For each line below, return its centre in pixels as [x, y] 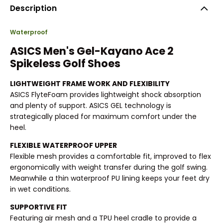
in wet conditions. [40, 189]
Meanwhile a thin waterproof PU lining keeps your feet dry [110, 178]
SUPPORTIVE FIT [39, 207]
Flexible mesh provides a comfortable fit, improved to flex [111, 157]
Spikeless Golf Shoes [65, 63]
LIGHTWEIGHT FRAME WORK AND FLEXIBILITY [90, 84]
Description [33, 8]
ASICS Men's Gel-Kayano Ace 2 [92, 51]
